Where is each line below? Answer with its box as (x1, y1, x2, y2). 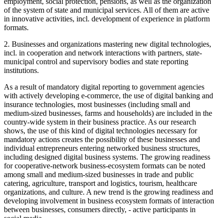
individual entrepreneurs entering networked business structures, (4, 144, 200, 152)
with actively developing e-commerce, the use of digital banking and (4, 91, 213, 100)
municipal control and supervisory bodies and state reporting (4, 57, 188, 66)
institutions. (4, 66, 39, 74)
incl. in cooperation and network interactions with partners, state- (4, 48, 202, 57)
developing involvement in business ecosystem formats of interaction (4, 196, 214, 205)
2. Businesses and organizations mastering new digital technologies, (4, 39, 211, 48)
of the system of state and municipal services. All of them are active (4, 5, 209, 14)
